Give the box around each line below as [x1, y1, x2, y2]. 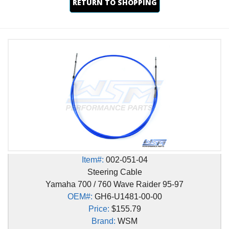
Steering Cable [87, 168, 142, 177]
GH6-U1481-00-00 [92, 192, 162, 201]
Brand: [91, 217, 116, 226]
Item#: [81, 155, 104, 165]
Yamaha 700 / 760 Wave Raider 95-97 [45, 180, 184, 189]
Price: [88, 204, 109, 214]
